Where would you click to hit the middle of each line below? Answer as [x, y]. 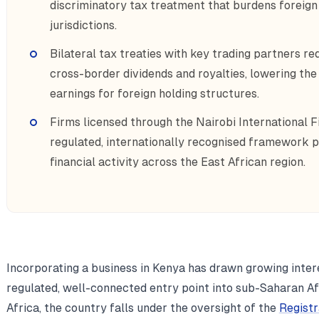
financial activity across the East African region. [177, 162]
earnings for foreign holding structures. [154, 93]
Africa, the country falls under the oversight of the [142, 308]
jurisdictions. [83, 25]
